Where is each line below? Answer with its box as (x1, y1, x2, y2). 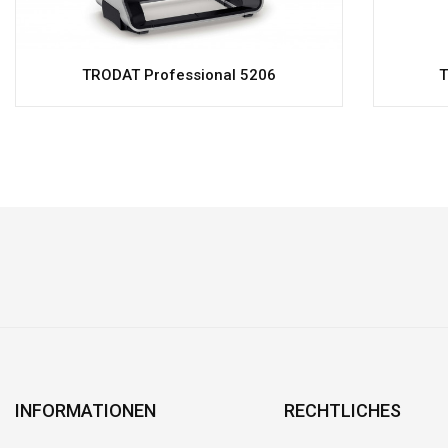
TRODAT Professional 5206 (81, 65, 276, 84)
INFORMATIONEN (15, 399, 156, 421)
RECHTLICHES (283, 399, 401, 421)
